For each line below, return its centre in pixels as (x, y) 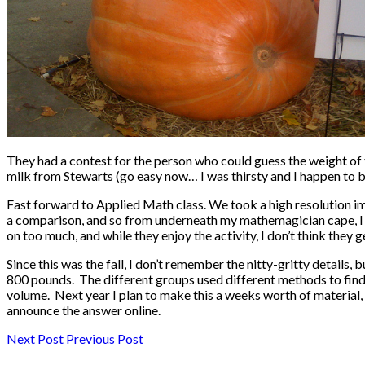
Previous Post (105, 339)
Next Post (35, 339)
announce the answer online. (84, 310)
